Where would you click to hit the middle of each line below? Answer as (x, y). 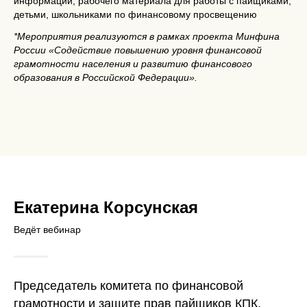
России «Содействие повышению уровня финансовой (138, 50)
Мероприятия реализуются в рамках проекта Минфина (148, 36)
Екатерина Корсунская (106, 207)
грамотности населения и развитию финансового (133, 64)
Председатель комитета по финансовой (128, 286)
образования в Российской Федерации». (106, 77)
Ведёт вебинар (47, 230)
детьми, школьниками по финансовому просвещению (135, 14)
